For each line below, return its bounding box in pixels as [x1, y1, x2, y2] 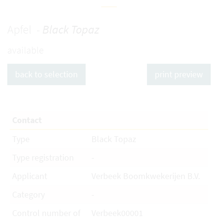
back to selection [15, 69, 78, 80]
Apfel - [7, 22, 42, 37]
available [7, 44, 44, 56]
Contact [12, 114, 42, 126]
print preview [155, 69, 203, 80]
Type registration [12, 152, 74, 163]
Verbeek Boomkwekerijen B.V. [91, 170, 202, 182]
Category [12, 189, 45, 200]
